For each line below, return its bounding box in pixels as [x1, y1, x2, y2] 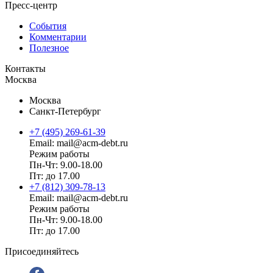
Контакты [5, 63, 46, 74]
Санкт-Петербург [29, 105, 101, 116]
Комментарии [29, 31, 87, 42]
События [29, 20, 66, 31]
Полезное [29, 42, 69, 53]
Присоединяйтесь [5, 246, 79, 257]
